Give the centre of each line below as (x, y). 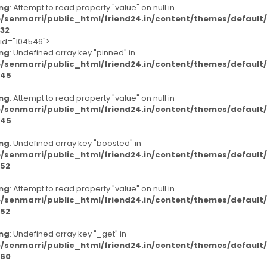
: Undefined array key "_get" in (68, 234)
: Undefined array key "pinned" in (72, 53)
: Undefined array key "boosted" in (75, 143)
